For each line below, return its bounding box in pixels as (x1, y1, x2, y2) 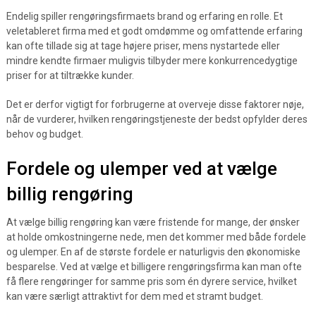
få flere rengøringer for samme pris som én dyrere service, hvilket (6, 276, 297, 287)
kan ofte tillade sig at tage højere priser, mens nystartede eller (6, 40, 280, 51)
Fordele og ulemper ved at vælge (6, 158, 277, 179)
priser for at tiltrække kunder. (6, 70, 134, 81)
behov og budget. (6, 128, 83, 140)
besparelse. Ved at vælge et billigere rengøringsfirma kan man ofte (6, 261, 302, 272)
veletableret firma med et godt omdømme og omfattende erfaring (6, 25, 303, 37)
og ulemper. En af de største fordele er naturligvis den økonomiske (6, 246, 300, 257)
